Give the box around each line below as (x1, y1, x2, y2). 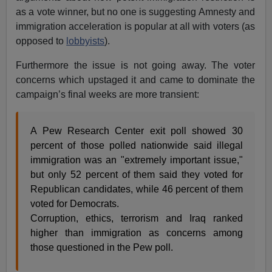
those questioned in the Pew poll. (30, 242, 174, 253)
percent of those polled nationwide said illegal (30, 140, 243, 151)
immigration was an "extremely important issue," (30, 155, 243, 166)
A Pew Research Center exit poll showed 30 (30, 126, 243, 137)
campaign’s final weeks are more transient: (16, 89, 200, 100)
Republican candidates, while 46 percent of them (30, 184, 243, 195)
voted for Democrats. (30, 199, 120, 209)
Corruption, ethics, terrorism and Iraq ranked (30, 213, 243, 224)
